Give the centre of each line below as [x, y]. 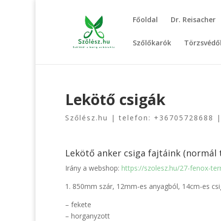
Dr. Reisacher [193, 19]
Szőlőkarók [152, 43]
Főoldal [145, 19]
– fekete [78, 204]
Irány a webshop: [93, 168]
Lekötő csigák [115, 99]
